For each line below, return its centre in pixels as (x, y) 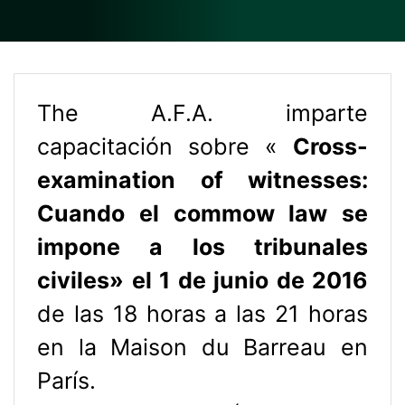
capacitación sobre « (165, 146)
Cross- (330, 146)
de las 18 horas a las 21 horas (202, 313)
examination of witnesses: (202, 179)
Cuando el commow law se (202, 213)
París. (66, 380)
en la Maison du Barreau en (202, 347)
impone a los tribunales (202, 246)
